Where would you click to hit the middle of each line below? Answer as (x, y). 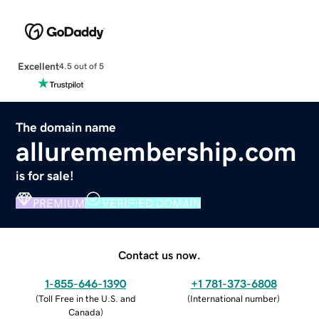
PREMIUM (59, 203)
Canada (84, 312)
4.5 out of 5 (81, 67)
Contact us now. (159, 255)
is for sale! (45, 176)
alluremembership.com (157, 151)
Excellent (38, 66)
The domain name (66, 127)
